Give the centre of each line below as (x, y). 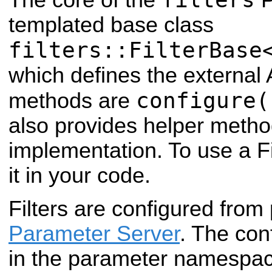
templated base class (111, 25)
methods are (72, 100)
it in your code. (80, 175)
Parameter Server (94, 234)
